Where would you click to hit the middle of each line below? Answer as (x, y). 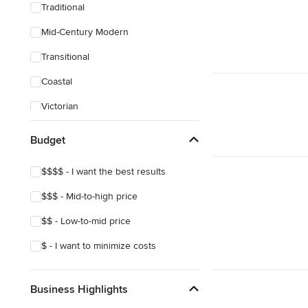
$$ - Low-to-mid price (86, 221)
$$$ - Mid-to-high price (89, 196)
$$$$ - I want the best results (103, 172)
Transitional (65, 57)
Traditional (63, 7)
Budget (48, 140)
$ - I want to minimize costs (99, 246)
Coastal (57, 81)
